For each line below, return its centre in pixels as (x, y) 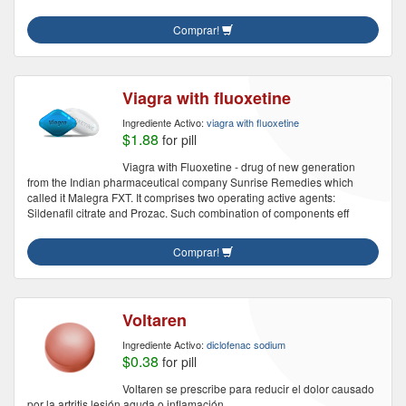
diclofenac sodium (246, 344)
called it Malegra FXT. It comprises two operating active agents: (181, 197)
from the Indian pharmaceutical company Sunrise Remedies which (190, 182)
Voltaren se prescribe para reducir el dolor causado (248, 388)
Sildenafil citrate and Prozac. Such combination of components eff (188, 213)
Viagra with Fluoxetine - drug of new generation (239, 166)
